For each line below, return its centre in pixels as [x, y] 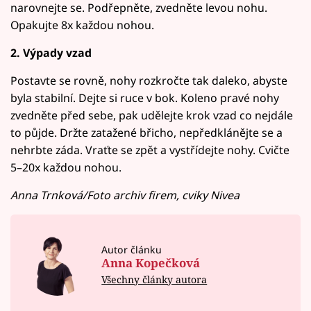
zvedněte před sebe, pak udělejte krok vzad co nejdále [152, 116]
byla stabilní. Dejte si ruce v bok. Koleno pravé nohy [145, 98]
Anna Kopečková [151, 262]
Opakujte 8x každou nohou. [82, 25]
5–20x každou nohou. [66, 168]
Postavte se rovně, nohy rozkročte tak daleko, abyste [149, 81]
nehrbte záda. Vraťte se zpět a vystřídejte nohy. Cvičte [150, 150]
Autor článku [132, 249]
